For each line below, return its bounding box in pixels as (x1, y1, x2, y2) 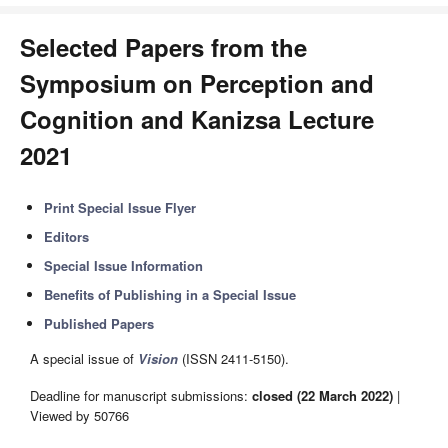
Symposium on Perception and (20, 66, 374, 100)
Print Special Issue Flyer (44, 198, 197, 217)
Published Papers (44, 314, 155, 333)
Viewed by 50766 (30, 405, 129, 425)
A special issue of (30, 349, 138, 369)
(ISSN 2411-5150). (178, 349, 289, 369)
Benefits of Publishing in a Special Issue (44, 285, 297, 304)
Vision (138, 349, 178, 369)
